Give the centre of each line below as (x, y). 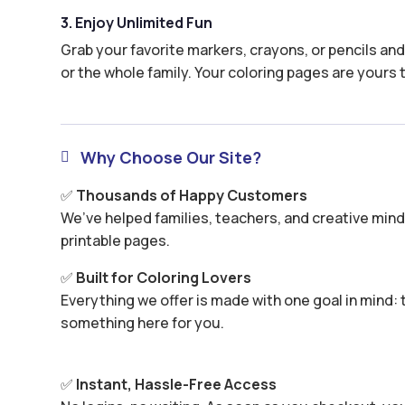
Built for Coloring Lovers (164, 278)
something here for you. (143, 323)
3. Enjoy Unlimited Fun (137, 23)
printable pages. (116, 241)
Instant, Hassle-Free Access (177, 384)
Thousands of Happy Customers (192, 196)
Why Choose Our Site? (171, 158)
